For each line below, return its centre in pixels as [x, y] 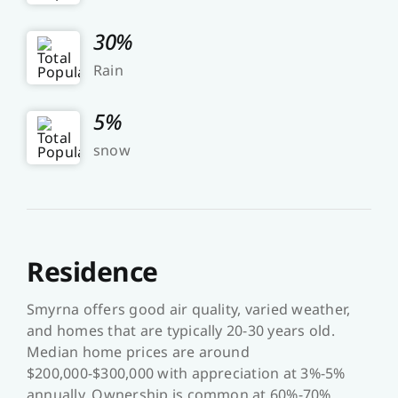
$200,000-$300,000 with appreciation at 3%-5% [186, 374]
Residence [92, 272]
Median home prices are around [138, 352]
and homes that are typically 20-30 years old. [180, 331]
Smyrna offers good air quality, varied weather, [188, 310]
